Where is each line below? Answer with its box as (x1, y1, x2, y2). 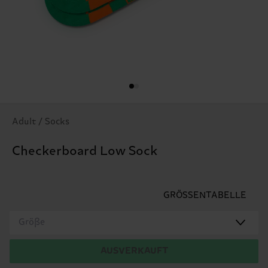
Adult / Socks (12, 116, 69, 127)
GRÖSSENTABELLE (163, 190, 246, 200)
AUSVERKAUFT (100, 245, 168, 256)
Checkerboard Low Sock (12, 144, 158, 159)
